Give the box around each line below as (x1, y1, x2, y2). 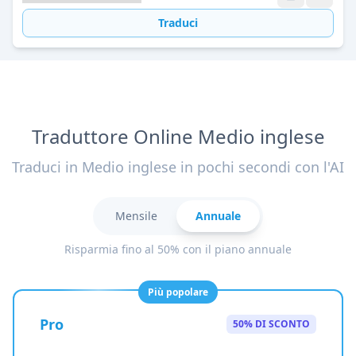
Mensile (115, 208, 157, 223)
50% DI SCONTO (233, 317, 310, 331)
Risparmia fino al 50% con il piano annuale (64, 242, 292, 257)
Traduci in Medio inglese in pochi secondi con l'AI (12, 157, 344, 176)
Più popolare (148, 285, 208, 299)
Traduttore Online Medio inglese (31, 123, 325, 149)
